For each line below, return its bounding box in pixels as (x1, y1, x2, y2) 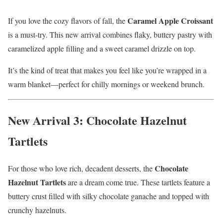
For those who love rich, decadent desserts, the (8, 163, 155, 173)
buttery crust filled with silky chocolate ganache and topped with (8, 190, 209, 201)
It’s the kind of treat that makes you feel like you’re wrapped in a (8, 65, 207, 76)
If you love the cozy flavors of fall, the (8, 15, 127, 26)
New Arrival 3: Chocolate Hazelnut (8, 111, 187, 129)
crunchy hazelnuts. (8, 204, 66, 215)
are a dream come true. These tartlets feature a (66, 176, 210, 187)
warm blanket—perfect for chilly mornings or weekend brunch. (8, 79, 205, 90)
